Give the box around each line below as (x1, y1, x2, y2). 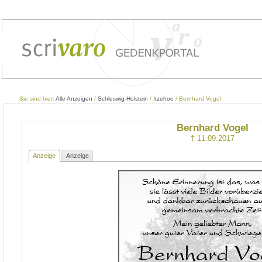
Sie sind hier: (19, 95, 56, 102)
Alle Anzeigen (56, 95, 92, 102)
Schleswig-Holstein (98, 95, 148, 102)
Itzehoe (153, 95, 174, 102)
